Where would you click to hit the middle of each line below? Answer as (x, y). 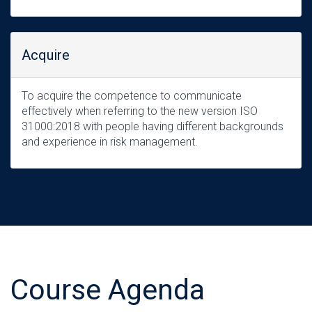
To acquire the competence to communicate (132, 96)
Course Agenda (108, 290)
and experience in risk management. (110, 142)
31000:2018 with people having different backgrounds (153, 126)
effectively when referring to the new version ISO (140, 111)
